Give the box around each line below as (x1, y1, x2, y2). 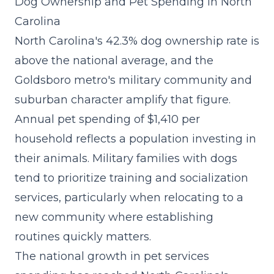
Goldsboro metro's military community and (15, 73, 252, 87)
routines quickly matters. (15, 230, 151, 243)
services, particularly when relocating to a (15, 191, 243, 204)
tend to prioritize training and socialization (15, 171, 248, 185)
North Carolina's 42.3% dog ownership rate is (15, 34, 259, 48)
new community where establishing (15, 210, 213, 224)
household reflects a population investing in (15, 132, 256, 146)
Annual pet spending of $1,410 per (15, 113, 200, 126)
